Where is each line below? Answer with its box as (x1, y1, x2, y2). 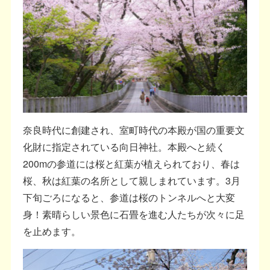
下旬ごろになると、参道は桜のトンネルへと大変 (23, 190, 236, 204)
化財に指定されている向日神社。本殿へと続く (23, 139, 226, 154)
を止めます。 (23, 224, 81, 238)
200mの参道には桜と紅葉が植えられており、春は (23, 156, 240, 171)
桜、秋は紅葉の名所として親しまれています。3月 (23, 173, 241, 187)
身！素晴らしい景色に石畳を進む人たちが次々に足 (23, 207, 245, 221)
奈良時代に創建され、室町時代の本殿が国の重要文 (23, 122, 245, 137)
